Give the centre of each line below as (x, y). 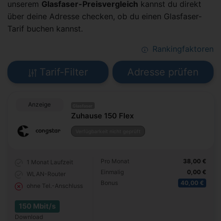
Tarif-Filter (62, 72)
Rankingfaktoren (182, 49)
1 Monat (38, 162)
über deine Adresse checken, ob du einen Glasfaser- (105, 17)
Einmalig (112, 172)
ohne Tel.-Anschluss (55, 185)
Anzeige (40, 104)
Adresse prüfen (163, 72)
